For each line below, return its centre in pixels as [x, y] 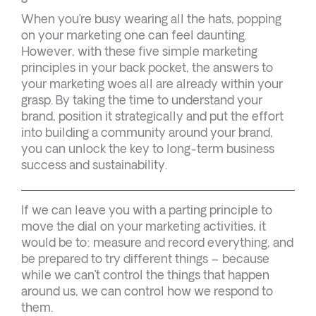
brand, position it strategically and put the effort [152, 116]
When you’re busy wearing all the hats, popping [151, 19]
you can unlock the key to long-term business [148, 149]
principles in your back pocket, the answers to [147, 68]
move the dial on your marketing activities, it [144, 226]
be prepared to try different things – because [145, 259]
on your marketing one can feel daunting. [134, 35]
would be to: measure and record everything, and [157, 243]
